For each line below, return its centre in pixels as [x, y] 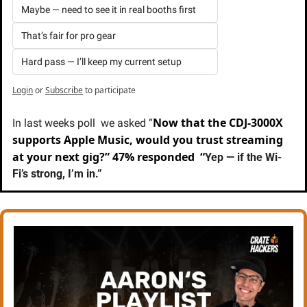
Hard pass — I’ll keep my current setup [101, 61]
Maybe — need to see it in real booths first [109, 9]
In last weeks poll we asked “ [83, 123]
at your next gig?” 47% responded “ [109, 157]
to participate [110, 90]
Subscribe [64, 90]
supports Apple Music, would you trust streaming [148, 139]
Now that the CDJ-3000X [218, 122]
